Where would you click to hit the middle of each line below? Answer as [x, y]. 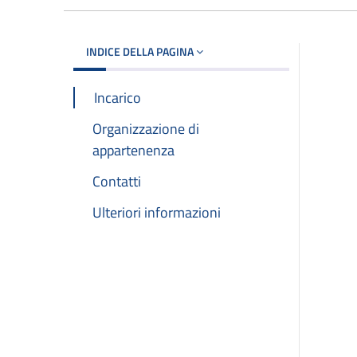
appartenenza [133, 150]
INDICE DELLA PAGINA [141, 51]
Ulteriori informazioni [157, 213]
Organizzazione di [146, 128]
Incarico [118, 97]
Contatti [117, 181]
